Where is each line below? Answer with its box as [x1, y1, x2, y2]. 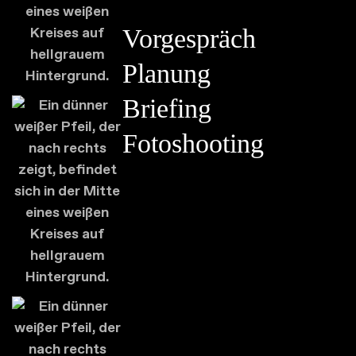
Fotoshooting [122, 128, 265, 158]
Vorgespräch [122, 23, 257, 53]
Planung [122, 58, 211, 88]
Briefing [122, 93, 212, 123]
